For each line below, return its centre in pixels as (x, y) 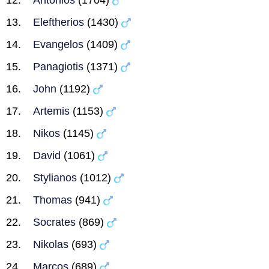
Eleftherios (59, 22)
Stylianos (55, 178)
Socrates (54, 222)
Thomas (53, 200)
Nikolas (51, 244)
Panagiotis (58, 67)
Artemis (51, 111)
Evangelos (58, 44)
